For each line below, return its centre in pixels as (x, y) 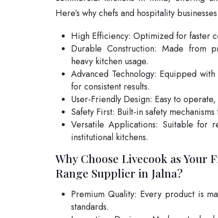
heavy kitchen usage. (110, 61)
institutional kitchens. (110, 137)
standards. (90, 207)
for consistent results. (110, 86)
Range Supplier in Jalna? (119, 173)
